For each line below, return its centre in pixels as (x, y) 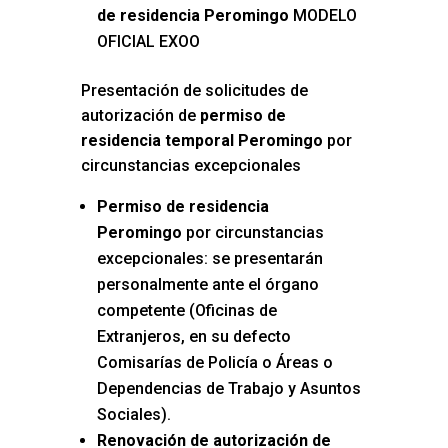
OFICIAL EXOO (148, 42)
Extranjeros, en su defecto (193, 337)
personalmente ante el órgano (207, 285)
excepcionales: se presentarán (209, 259)
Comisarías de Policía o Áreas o (214, 363)
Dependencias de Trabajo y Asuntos (228, 389)
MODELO (322, 16)
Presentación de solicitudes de (194, 91)
